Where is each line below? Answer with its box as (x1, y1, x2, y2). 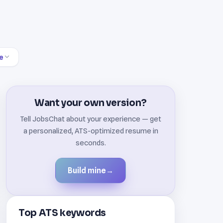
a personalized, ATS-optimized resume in (23, 126, 158, 135)
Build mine (68, 165, 106, 175)
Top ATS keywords (18, 207, 107, 219)
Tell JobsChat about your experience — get (20, 114, 161, 123)
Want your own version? (34, 97, 147, 109)
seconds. (75, 138, 106, 147)
